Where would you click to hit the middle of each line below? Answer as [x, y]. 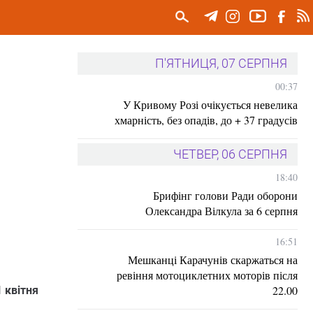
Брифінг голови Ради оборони [225, 195]
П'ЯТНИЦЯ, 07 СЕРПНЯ [221, 63]
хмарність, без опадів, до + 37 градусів [206, 120]
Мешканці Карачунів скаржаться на [213, 260]
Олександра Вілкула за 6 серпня [221, 211]
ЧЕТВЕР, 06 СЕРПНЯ [230, 154]
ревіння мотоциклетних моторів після [207, 275]
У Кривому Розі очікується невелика [210, 104]
